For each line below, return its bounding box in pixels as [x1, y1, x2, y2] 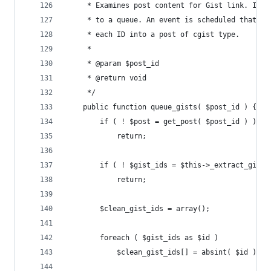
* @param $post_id [83, 59, 159, 68]
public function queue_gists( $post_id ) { [83, 103, 256, 111]
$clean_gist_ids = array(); [100, 204, 210, 213]
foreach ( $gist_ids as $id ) [100, 233, 218, 242]
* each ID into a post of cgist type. [83, 30, 240, 39]
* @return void [83, 74, 146, 82]
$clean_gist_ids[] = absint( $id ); [117, 248, 261, 256]
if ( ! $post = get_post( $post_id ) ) [100, 117, 256, 126]
